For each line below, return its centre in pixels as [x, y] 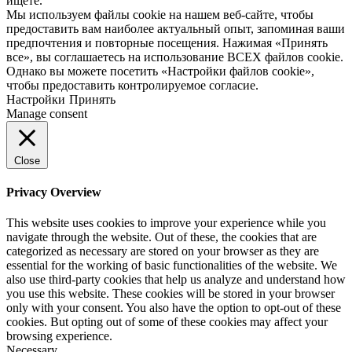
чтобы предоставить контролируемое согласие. [132, 85]
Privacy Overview [54, 192]
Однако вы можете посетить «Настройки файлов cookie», [160, 71]
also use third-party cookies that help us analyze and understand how [176, 280]
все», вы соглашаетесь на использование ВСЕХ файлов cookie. [175, 57]
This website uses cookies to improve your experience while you [166, 223]
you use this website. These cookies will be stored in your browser [170, 294]
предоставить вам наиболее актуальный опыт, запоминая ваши [176, 28]
